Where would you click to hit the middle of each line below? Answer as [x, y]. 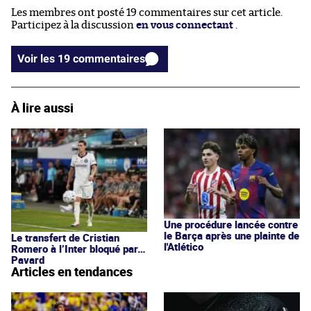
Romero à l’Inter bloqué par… [78, 249]
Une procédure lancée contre [231, 225]
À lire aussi [42, 108]
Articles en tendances [72, 272]
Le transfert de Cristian [65, 238]
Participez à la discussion [74, 26]
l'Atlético [184, 247]
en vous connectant [185, 26]
